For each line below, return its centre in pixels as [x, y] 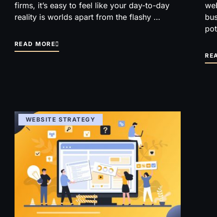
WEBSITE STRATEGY [61, 120]
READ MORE [35, 44]
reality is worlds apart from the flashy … [87, 17]
